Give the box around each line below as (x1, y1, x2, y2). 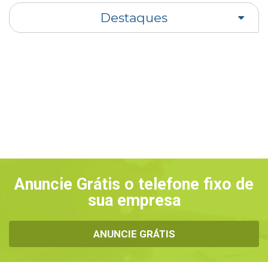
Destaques (100, 10, 167, 25)
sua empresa (87, 190, 181, 210)
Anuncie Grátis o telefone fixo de (14, 174, 254, 194)
